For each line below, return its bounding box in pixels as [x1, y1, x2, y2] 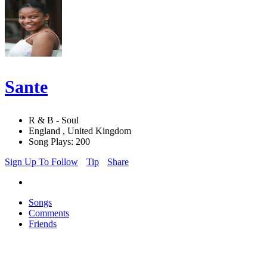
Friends [29, 219, 57, 229]
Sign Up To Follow [5, 157, 78, 167]
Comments [29, 208, 69, 219]
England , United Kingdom [29, 126, 131, 136]
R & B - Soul [29, 115, 79, 126]
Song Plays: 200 [29, 136, 90, 147]
